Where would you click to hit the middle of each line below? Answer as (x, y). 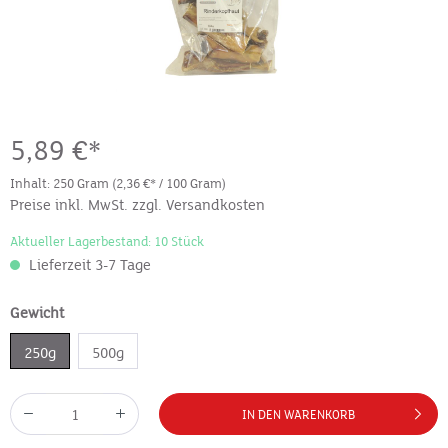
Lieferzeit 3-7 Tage (90, 265)
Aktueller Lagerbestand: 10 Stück (107, 242)
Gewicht (37, 313)
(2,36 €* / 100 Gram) (169, 184)
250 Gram (82, 184)
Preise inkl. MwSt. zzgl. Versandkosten (137, 205)
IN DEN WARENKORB (299, 415)
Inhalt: (31, 184)
